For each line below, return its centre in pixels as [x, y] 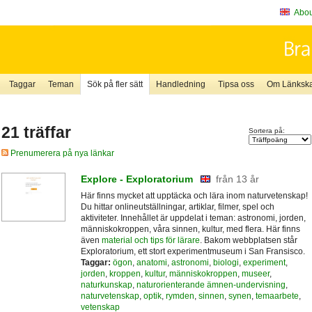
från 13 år [237, 179]
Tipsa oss [236, 84]
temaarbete [277, 296]
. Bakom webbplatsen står [248, 240]
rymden [180, 296]
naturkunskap [106, 284]
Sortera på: [266, 131]
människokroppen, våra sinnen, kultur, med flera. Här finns [190, 229]
